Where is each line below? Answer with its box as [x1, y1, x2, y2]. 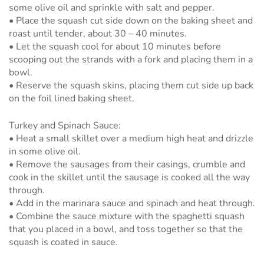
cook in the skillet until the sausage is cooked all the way [9, 170, 250, 184]
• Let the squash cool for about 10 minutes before [9, 39, 221, 53]
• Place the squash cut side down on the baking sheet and [9, 14, 253, 27]
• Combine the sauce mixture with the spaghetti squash [9, 209, 245, 223]
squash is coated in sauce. [9, 235, 118, 249]
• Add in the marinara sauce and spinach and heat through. [9, 196, 255, 210]
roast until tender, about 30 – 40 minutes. [9, 27, 187, 40]
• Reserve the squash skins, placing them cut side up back [9, 78, 253, 92]
